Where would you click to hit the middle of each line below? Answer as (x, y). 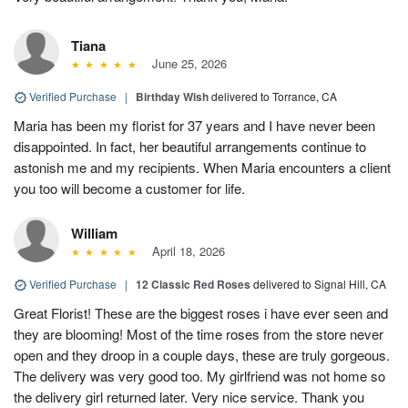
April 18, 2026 (184, 250)
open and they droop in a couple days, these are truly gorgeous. (202, 354)
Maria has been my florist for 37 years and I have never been (194, 125)
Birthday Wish (172, 96)
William (94, 233)
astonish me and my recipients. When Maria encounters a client (202, 167)
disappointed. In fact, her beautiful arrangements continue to (190, 146)
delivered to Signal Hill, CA (320, 283)
